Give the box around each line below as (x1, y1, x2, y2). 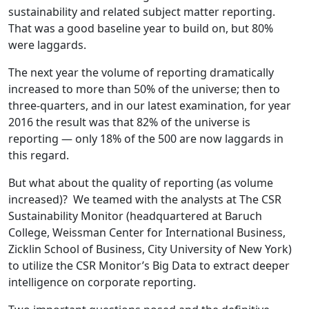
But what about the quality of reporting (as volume (8, 175, 273, 190)
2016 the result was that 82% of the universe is (8, 114, 250, 130)
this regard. (8, 148, 69, 163)
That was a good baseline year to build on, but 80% (8, 21, 273, 36)
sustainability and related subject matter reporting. (8, 4, 275, 19)
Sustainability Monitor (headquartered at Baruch (8, 208, 262, 223)
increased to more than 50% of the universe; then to (8, 81, 280, 97)
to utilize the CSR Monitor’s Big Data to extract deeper (8, 258, 290, 273)
